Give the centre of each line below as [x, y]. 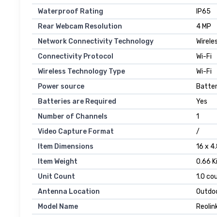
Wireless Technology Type [81, 72]
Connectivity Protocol [76, 57]
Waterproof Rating [70, 12]
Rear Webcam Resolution [80, 27]
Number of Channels [73, 117]
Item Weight [58, 162]
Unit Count [56, 177]
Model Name [58, 207]
